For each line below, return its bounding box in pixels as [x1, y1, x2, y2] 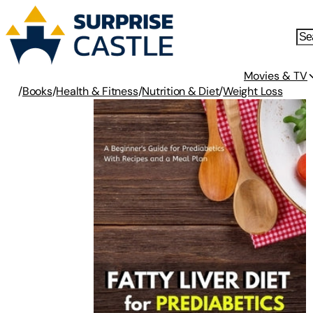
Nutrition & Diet [142, 84, 219, 99]
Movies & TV [244, 68, 307, 83]
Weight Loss [223, 84, 283, 99]
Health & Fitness [56, 84, 138, 99]
